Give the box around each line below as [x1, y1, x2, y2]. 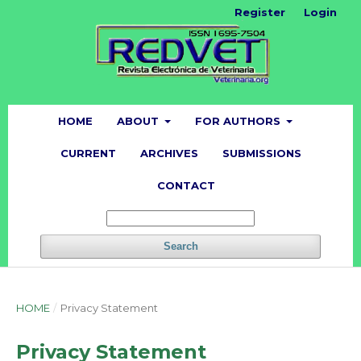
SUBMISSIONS [222, 146, 301, 160]
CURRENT [60, 146, 116, 160]
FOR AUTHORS [195, 114, 284, 127]
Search [163, 239, 198, 252]
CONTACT [156, 178, 215, 192]
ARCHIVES [139, 146, 198, 160]
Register [234, 6, 285, 19]
